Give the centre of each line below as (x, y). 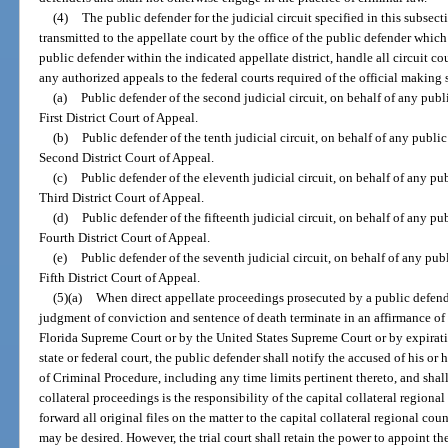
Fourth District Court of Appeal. (125, 238)
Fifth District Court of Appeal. (120, 278)
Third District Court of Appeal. (122, 198)
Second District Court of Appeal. (127, 158)
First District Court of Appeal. (119, 118)
